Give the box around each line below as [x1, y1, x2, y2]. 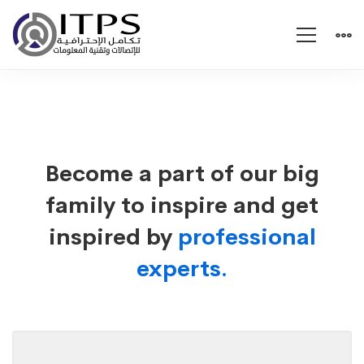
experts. [136, 254, 227, 283]
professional [177, 223, 316, 251]
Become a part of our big [45, 159, 319, 188]
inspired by [48, 223, 178, 251]
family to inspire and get [45, 191, 318, 219]
